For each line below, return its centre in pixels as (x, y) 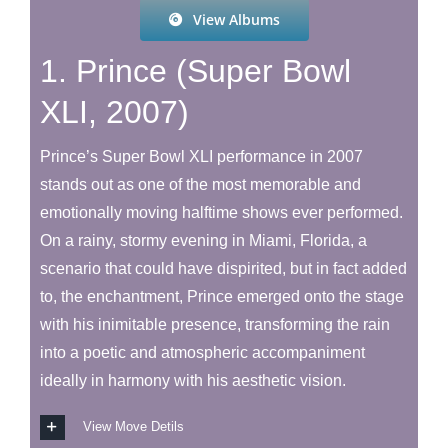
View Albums (236, 19)
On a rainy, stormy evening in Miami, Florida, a (203, 240)
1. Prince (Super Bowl (195, 70)
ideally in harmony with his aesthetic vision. (192, 380)
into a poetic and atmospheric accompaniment (202, 352)
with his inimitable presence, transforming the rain (214, 324)
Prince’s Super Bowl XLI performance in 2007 (201, 156)
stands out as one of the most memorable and (200, 184)
